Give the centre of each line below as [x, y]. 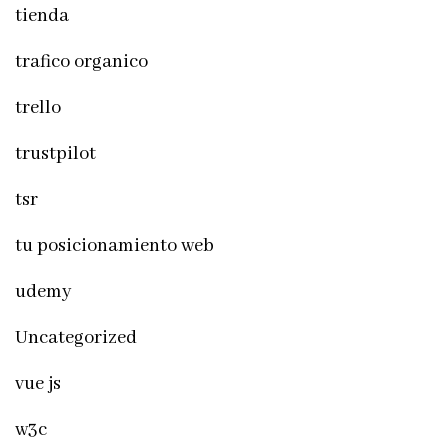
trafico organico [81, 61]
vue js [38, 383]
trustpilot [55, 153]
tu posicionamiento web [114, 245]
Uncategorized [76, 337]
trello [38, 107]
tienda [42, 15]
